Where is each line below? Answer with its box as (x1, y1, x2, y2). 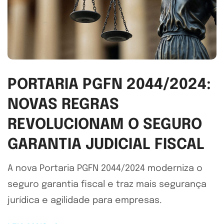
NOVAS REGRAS (7, 97, 119, 113)
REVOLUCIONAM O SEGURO (7, 117, 202, 133)
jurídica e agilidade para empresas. (7, 196, 162, 205)
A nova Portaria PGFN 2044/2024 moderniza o (7, 164, 202, 173)
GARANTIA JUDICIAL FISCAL (7, 137, 204, 153)
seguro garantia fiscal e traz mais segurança (7, 180, 206, 189)
